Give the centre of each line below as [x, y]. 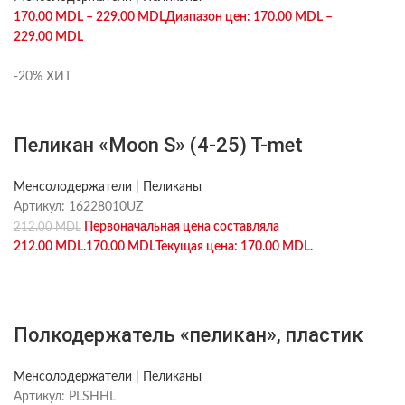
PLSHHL [92, 397]
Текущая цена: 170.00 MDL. [234, 247]
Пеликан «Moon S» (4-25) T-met [158, 145]
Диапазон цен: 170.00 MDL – [249, 17]
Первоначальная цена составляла [182, 227]
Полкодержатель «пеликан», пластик [188, 335]
